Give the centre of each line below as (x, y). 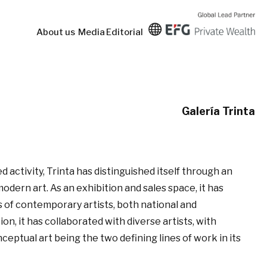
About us (57, 32)
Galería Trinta (218, 111)
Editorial (126, 32)
